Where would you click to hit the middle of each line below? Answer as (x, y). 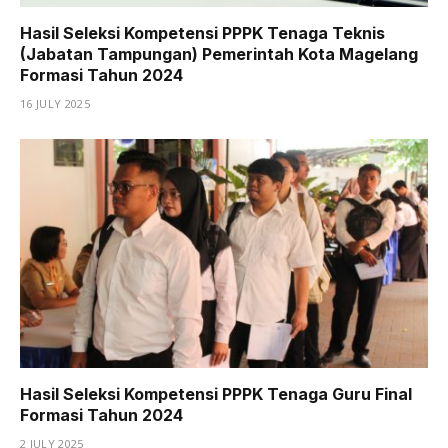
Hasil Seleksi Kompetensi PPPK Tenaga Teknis (202, 32)
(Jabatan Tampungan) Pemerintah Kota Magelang (219, 53)
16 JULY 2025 (55, 103)
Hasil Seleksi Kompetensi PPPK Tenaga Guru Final (216, 394)
